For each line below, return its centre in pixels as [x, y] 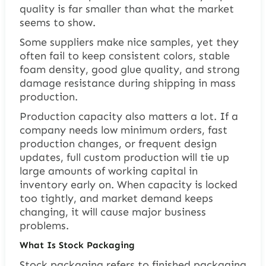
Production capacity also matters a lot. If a [129, 116]
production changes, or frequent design [118, 143]
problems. [44, 225]
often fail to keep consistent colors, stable [124, 56]
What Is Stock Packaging [77, 245]
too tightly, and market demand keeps [116, 198]
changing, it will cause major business [113, 212]
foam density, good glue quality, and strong [129, 69]
